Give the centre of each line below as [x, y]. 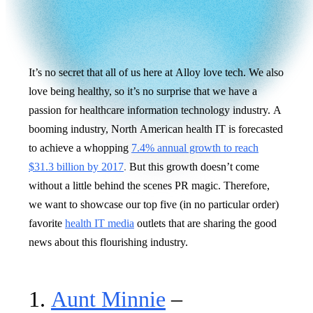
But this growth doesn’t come [194, 166]
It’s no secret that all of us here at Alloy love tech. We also [156, 72]
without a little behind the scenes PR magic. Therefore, [149, 185]
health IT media [100, 223]
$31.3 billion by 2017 [76, 166]
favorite [47, 223]
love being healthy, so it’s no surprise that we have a [143, 91]
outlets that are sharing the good [205, 223]
